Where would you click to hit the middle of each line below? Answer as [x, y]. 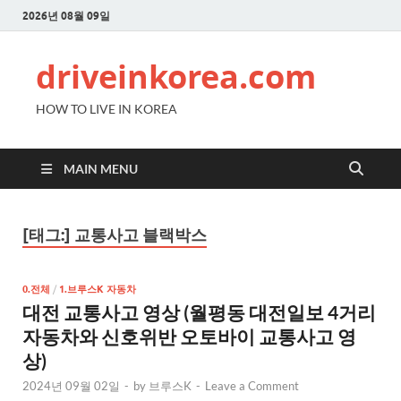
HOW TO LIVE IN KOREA [107, 109]
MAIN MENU [101, 169]
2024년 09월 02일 [71, 385]
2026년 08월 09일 [66, 15]
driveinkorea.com [176, 77]
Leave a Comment [252, 385]
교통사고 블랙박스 [141, 235]
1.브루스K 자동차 [98, 289]
